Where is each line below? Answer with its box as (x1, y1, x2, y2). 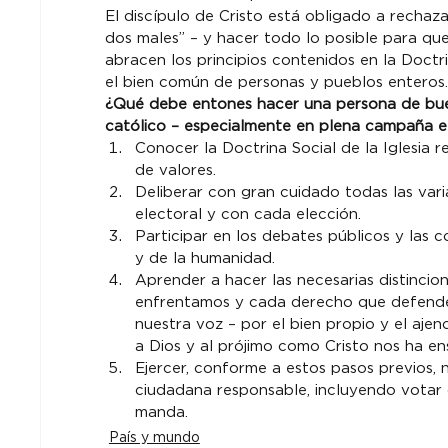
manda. (134, 403, 188, 422)
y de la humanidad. (134, 249, 275, 268)
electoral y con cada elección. (134, 205, 361, 224)
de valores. (134, 161, 216, 180)
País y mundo (108, 429, 200, 446)
